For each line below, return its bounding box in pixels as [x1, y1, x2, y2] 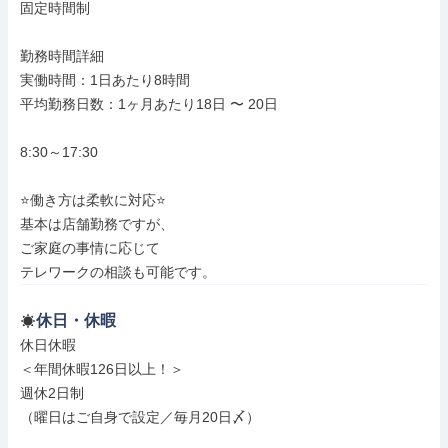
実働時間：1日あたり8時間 [20, 72, 190, 88]
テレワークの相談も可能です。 [20, 264, 216, 280]
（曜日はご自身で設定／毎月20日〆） [20, 409, 260, 425]
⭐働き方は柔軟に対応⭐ [20, 192, 166, 208]
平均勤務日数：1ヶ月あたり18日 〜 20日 [20, 96, 278, 112]
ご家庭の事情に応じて [20, 240, 160, 256]
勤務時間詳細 [20, 48, 104, 64]
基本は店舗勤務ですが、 [20, 216, 174, 232]
